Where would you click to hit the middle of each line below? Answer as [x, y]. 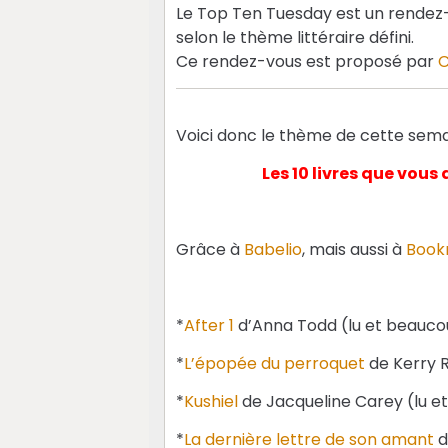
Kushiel [210, 402]
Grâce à [209, 250]
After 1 [208, 326]
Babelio [272, 250]
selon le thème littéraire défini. [294, 38]
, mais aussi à [353, 250]
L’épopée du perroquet [274, 364]
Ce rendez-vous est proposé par [306, 62]
